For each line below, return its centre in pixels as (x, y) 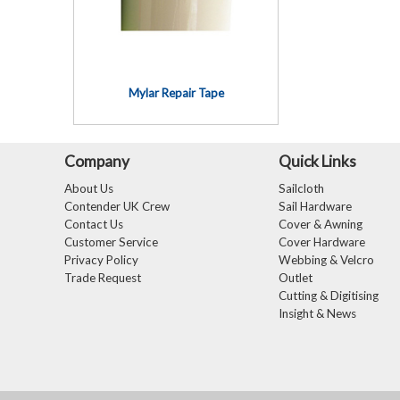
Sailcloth (301, 188)
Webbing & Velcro (326, 260)
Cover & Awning (321, 224)
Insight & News (317, 313)
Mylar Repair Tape (176, 93)
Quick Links (317, 161)
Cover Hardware (322, 242)
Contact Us (94, 224)
